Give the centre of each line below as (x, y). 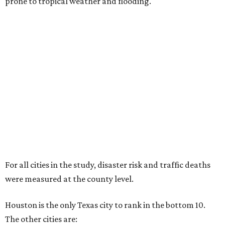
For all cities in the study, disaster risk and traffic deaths (108, 165)
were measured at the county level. (69, 179)
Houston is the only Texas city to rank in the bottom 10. (105, 205)
